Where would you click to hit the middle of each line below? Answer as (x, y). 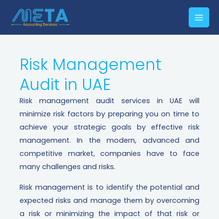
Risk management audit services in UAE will (109, 101)
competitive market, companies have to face (109, 154)
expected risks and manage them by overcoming (109, 200)
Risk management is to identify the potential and (109, 187)
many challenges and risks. (67, 167)
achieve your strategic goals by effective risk (109, 127)
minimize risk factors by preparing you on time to (109, 114)
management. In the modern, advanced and (109, 141)
